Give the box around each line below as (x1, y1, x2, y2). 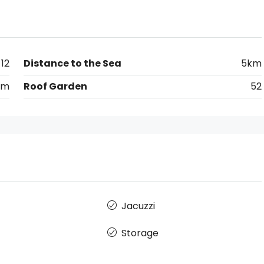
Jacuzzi (121, 199, 156, 213)
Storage (121, 226, 159, 240)
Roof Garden (23, 80, 87, 93)
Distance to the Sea (23, 57, 121, 70)
